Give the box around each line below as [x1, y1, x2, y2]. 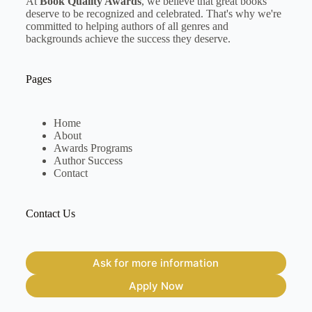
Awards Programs [53, 142, 132, 155]
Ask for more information [93, 256, 219, 270]
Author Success [53, 155, 123, 167]
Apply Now [128, 279, 183, 292]
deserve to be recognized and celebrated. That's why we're [25, 8, 281, 20]
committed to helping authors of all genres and [25, 20, 228, 33]
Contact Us [25, 208, 75, 220]
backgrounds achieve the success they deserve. [25, 33, 231, 45]
